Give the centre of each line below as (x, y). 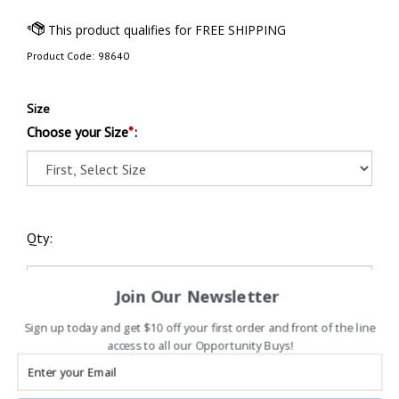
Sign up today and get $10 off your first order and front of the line (200, 328)
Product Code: (61, 56)
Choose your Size (77, 132)
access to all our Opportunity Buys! (200, 345)
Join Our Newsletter (198, 296)
